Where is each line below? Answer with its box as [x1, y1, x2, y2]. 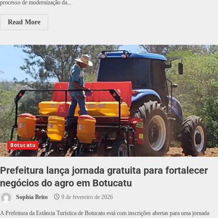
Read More [8, 18, 40, 26]
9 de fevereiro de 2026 [60, 194, 113, 201]
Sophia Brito [15, 194, 48, 201]
